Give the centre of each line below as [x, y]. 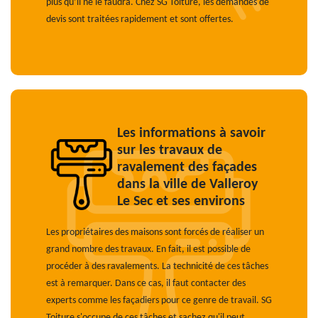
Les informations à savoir [191, 133]
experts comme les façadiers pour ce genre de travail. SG [159, 301]
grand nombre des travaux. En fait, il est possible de [148, 250]
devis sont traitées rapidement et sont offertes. [140, 20]
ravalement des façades [187, 168]
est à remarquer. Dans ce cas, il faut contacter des [146, 284]
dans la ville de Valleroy [187, 185]
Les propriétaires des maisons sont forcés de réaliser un [155, 232]
